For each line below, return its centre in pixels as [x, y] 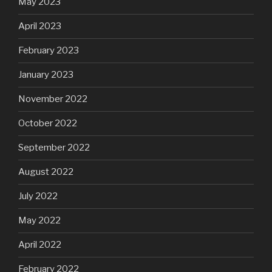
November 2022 [53, 99]
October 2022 [48, 124]
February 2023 [49, 51]
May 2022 [39, 221]
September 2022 [54, 148]
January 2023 [46, 75]
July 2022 [38, 196]
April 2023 [40, 26]
